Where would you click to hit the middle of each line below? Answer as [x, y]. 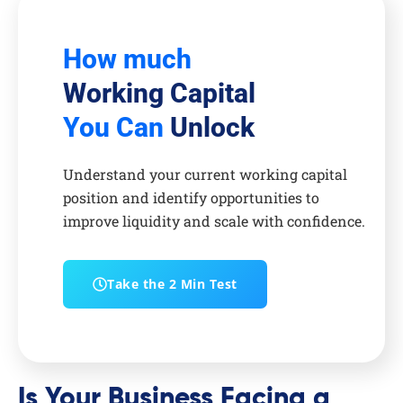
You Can [113, 128]
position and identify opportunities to [191, 198]
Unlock [209, 128]
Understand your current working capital [205, 175]
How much [127, 59]
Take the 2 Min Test [172, 284]
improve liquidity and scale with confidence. [214, 221]
